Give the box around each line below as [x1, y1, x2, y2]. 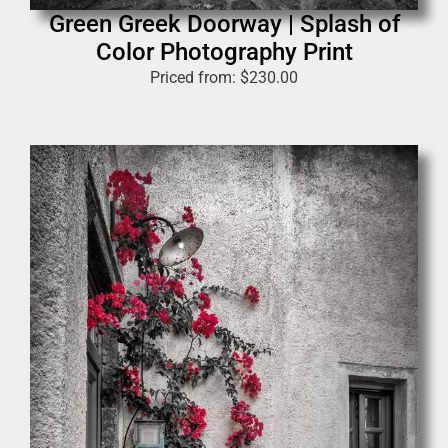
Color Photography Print [95, 38, 353, 67]
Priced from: [150, 68, 240, 88]
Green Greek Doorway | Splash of [48, 10, 400, 39]
